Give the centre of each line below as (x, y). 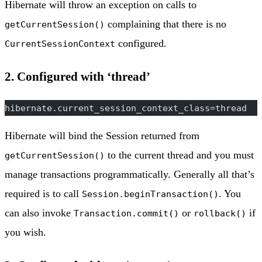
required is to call (43, 194)
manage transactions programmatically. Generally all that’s (130, 175)
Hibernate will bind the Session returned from (102, 136)
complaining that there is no (166, 24)
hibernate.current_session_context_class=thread (126, 108)
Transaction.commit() (126, 213)
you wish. (25, 232)
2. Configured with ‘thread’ (77, 77)
